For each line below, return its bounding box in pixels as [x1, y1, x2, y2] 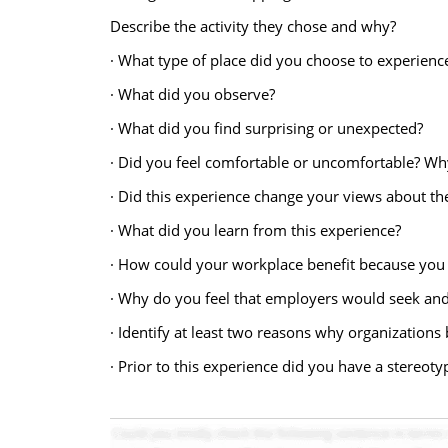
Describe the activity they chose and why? [109, 16, 396, 36]
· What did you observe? [109, 84, 275, 104]
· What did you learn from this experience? [109, 220, 401, 240]
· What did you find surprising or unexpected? [109, 118, 423, 138]
